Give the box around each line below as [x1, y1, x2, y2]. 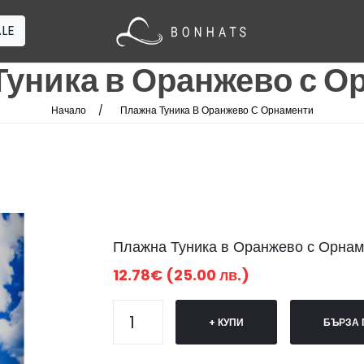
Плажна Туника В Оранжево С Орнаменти [119, 103, 314, 117]
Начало [50, 103, 86, 117]
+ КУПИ [209, 315, 244, 329]
